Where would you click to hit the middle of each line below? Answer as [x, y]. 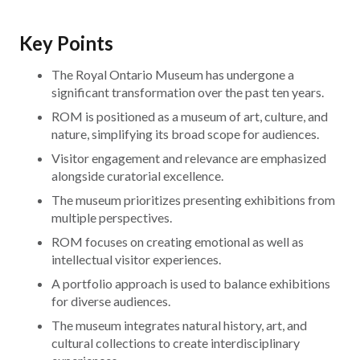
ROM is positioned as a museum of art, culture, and [190, 117]
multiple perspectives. [112, 218]
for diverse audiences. [111, 301]
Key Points [66, 43]
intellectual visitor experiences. [136, 260]
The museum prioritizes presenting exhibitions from [193, 200]
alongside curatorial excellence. [137, 176]
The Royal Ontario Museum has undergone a [173, 75]
